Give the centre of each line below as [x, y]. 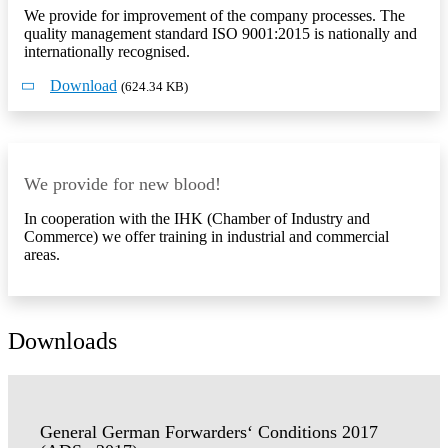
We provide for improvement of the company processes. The [214, 16]
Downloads [62, 341]
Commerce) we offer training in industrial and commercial [206, 237]
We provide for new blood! [122, 184]
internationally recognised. [107, 52]
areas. [42, 255]
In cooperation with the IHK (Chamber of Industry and [197, 219]
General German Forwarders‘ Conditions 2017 [209, 431]
